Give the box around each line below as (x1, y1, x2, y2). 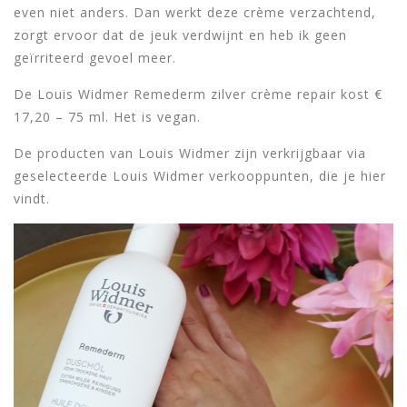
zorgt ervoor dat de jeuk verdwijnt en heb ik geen (14, 25, 347, 44)
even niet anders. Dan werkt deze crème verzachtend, (14, 3, 376, 21)
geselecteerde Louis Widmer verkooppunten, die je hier (14, 166, 386, 184)
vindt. (14, 189, 50, 207)
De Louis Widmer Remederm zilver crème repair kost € (14, 84, 382, 103)
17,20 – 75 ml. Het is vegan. (14, 107, 201, 125)
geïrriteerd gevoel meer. (14, 48, 176, 66)
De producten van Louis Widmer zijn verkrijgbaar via (14, 144, 366, 162)
